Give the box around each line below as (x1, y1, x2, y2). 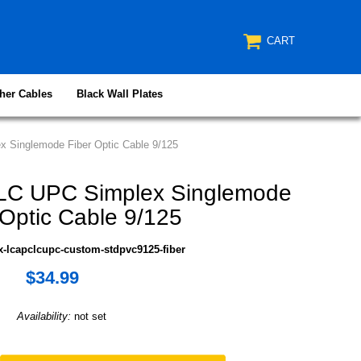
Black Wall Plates (76, 87, 163, 100)
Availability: (16, 309, 74, 322)
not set (73, 309, 106, 322)
